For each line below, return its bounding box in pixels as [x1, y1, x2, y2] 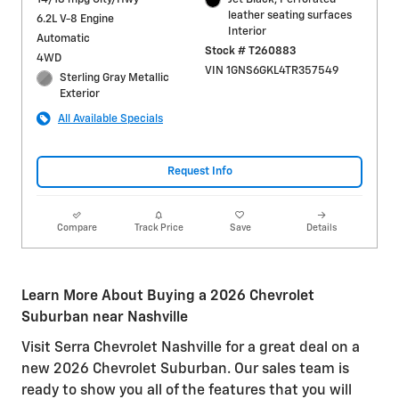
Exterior [60, 87, 101, 100]
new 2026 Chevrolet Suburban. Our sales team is [21, 362, 349, 377]
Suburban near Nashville [21, 310, 188, 325]
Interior [228, 25, 267, 37]
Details [306, 223, 338, 232]
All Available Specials [58, 112, 163, 125]
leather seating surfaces [228, 9, 353, 21]
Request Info [167, 166, 232, 178]
